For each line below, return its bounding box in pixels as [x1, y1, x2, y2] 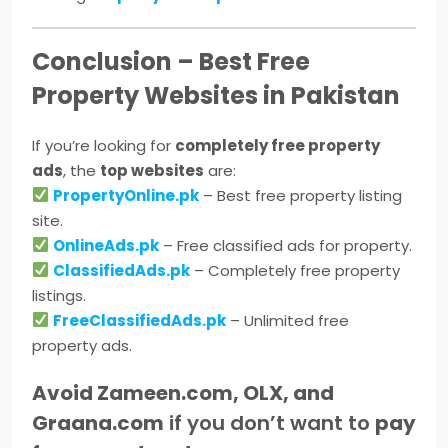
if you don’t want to [164, 408, 375, 437]
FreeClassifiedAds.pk [53, 309, 227, 331]
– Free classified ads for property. [159, 234, 413, 256]
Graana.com [32, 408, 164, 437]
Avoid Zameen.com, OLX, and [32, 378, 334, 407]
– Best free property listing [199, 184, 403, 206]
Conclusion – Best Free [32, 44, 310, 78]
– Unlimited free [226, 309, 350, 331]
